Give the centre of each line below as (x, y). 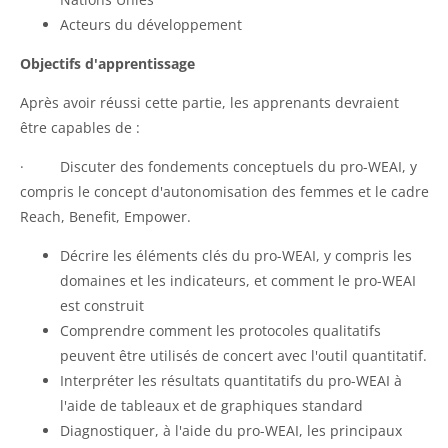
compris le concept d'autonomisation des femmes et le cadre (224, 191)
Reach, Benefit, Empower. (105, 216)
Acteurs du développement (151, 24)
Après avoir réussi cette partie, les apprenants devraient (209, 102)
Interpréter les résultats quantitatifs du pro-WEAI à (231, 380)
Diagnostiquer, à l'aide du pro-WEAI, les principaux (231, 430)
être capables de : (80, 127)
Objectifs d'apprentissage (107, 63)
